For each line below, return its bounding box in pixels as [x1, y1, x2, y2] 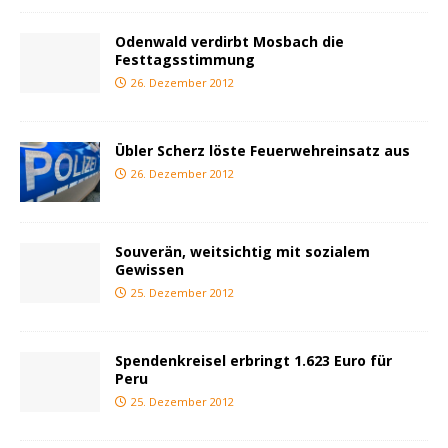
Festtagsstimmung [115, 49, 255, 69]
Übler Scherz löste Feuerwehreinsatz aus [115, 140, 410, 160]
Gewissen [115, 260, 184, 280]
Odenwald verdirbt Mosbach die [115, 31, 344, 51]
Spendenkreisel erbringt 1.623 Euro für [115, 351, 392, 371]
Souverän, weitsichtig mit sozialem [115, 242, 370, 262]
